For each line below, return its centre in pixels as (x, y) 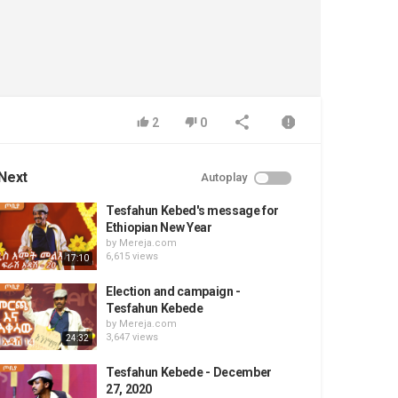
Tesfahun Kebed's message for (192, 211)
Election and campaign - (173, 291)
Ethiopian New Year (159, 227)
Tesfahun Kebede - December (188, 372)
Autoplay (224, 177)
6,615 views (131, 256)
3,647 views (131, 337)
